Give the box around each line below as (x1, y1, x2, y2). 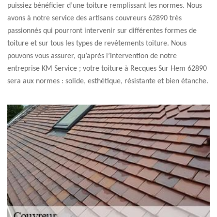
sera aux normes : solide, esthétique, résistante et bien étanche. (7, 77, 208, 85)
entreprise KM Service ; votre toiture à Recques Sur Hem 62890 (7, 65, 207, 73)
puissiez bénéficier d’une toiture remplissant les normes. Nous (7, 2, 202, 10)
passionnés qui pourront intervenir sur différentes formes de (7, 27, 197, 35)
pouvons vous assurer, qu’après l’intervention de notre (7, 52, 177, 60)
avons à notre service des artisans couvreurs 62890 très (7, 15, 182, 22)
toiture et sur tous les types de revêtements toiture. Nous (7, 40, 186, 47)
